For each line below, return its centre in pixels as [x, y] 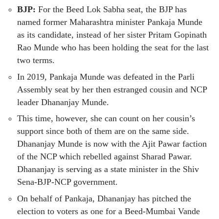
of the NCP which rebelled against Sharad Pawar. [105, 157]
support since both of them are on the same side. [103, 131]
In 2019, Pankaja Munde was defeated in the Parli [106, 77]
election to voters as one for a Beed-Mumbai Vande [109, 211]
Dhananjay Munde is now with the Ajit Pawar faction [112, 144]
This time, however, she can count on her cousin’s [106, 119]
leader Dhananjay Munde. [63, 102]
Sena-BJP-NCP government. [67, 182]
